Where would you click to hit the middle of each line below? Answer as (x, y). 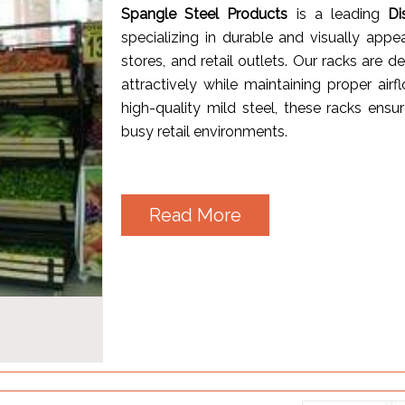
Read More (196, 215)
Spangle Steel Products (205, 14)
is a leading (338, 14)
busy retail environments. (205, 131)
